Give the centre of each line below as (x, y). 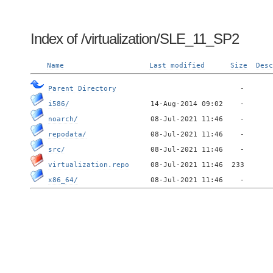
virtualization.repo (89, 165)
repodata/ (67, 134)
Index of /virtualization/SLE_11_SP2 (135, 39)
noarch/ (63, 119)
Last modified (177, 66)
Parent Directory (82, 89)
